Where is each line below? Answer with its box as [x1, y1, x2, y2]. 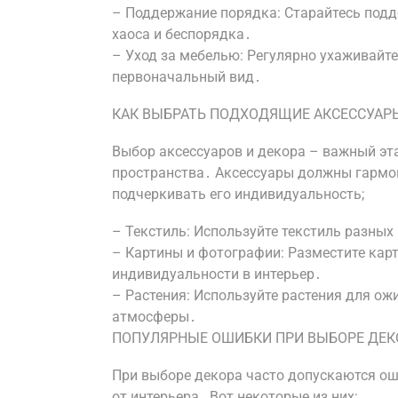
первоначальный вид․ [112, 68, 261, 85]
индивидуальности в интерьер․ [112, 266, 322, 283]
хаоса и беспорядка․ [112, 26, 251, 43]
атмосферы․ [112, 308, 196, 325]
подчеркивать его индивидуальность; [112, 186, 364, 203]
